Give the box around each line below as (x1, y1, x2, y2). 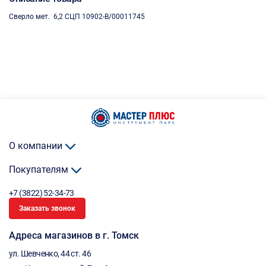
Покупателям (9, 164, 71, 175)
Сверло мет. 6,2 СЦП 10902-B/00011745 (9, 12, 145, 21)
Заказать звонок (19, 204, 75, 213)
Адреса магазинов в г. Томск (9, 230, 139, 241)
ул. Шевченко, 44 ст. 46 (9, 249, 91, 258)
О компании (9, 140, 65, 151)
